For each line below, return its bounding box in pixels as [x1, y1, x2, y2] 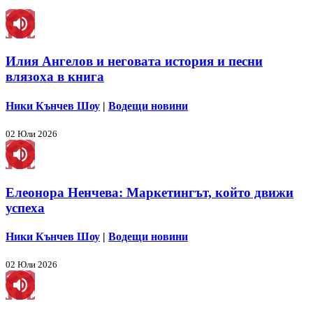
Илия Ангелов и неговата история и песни [6, 54, 263, 69]
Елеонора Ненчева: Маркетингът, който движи [6, 184, 293, 200]
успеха [6, 200, 45, 215]
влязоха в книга [6, 69, 104, 85]
